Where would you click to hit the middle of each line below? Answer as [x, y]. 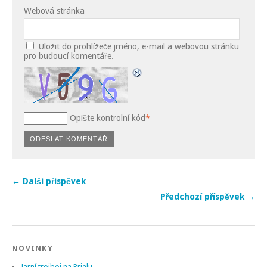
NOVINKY [32, 248]
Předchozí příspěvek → [208, 196]
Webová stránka [54, 10]
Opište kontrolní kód [108, 118]
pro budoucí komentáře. [69, 56]
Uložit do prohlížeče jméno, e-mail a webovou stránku [139, 46]
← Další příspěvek [49, 181]
